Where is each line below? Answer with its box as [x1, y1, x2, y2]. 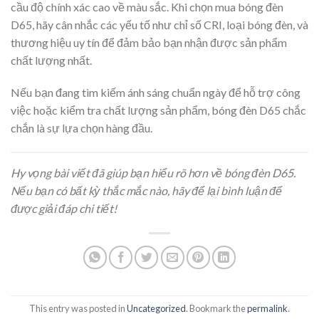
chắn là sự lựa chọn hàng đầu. [11, 121, 152, 135]
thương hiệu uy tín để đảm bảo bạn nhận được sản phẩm [11, 35, 287, 49]
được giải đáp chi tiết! [11, 202, 117, 216]
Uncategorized [127, 302, 186, 314]
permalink [247, 302, 288, 314]
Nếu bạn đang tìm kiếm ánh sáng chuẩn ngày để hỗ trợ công [11, 85, 300, 100]
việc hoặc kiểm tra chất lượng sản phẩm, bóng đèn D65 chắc [11, 103, 306, 117]
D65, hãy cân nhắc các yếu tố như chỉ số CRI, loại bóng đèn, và [11, 17, 308, 31]
